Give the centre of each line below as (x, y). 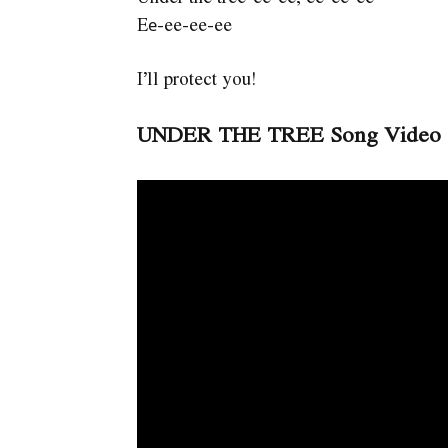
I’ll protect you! (196, 77)
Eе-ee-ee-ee (184, 24)
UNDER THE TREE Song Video (288, 133)
